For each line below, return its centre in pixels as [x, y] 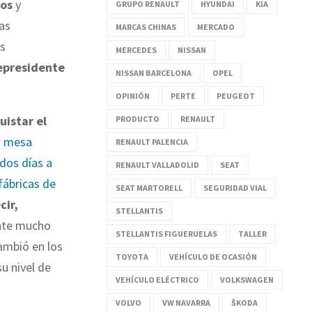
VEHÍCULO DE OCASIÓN [213, 256]
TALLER [252, 233]
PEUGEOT [236, 95]
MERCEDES [136, 49]
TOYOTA [132, 256]
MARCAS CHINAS [146, 26]
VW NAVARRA [186, 302]
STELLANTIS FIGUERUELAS [166, 233]
